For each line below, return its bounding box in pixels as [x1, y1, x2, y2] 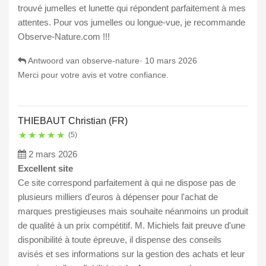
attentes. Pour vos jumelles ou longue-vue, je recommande [18, 17, 245, 28]
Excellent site [18, 163, 73, 174]
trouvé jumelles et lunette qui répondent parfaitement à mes [18, 3, 246, 14]
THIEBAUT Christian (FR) [18, 116, 128, 126]
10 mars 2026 [145, 56, 197, 66]
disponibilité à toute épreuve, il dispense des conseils [18, 235, 221, 245]
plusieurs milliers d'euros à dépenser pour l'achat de [18, 192, 218, 202]
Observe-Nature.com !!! [18, 31, 110, 42]
